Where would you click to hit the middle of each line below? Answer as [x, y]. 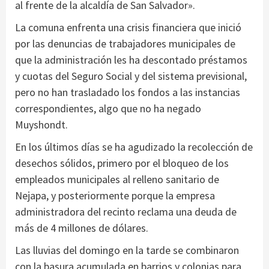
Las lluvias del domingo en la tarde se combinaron [127, 250]
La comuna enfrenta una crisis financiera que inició [128, 27]
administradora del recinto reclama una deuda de [126, 211]
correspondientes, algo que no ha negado [108, 108]
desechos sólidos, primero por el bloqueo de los [122, 163]
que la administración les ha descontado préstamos [131, 59]
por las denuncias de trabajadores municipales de [125, 43]
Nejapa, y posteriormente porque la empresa [115, 195]
